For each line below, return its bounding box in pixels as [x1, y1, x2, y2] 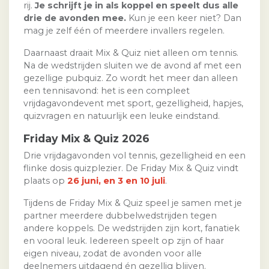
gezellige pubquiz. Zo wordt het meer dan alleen [23, 73, 238, 84]
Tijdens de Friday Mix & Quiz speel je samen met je [23, 198, 242, 209]
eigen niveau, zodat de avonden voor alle [23, 248, 202, 259]
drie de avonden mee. [23, 13, 126, 24]
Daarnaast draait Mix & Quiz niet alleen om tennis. [23, 47, 238, 59]
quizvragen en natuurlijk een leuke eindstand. [23, 110, 220, 122]
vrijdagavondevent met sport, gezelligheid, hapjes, [23, 98, 243, 109]
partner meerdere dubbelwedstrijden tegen [23, 210, 217, 222]
